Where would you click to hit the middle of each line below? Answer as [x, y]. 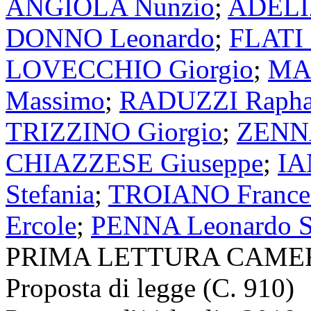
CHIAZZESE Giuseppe [134, 163]
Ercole [41, 226]
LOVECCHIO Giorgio [129, 69]
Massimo [55, 101]
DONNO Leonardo [110, 38]
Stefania [50, 194]
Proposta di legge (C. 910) [150, 288]
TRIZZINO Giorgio [114, 132]
